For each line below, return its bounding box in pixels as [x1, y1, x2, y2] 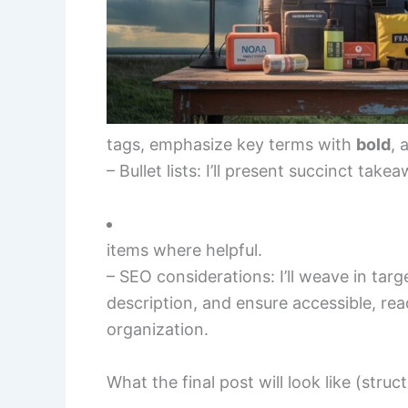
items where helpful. [107, 240, 262, 260]
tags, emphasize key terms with [107, 134, 356, 154]
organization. [107, 319, 209, 339]
